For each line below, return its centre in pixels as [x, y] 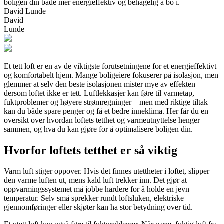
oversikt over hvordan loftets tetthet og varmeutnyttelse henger [102, 120]
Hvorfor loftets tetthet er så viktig [91, 150]
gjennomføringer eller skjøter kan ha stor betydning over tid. [98, 207]
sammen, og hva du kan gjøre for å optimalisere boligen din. [98, 129]
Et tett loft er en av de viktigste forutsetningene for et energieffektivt [110, 66]
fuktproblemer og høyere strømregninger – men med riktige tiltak [106, 102]
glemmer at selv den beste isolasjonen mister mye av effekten [100, 84]
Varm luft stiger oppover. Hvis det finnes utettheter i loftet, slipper [107, 171]
